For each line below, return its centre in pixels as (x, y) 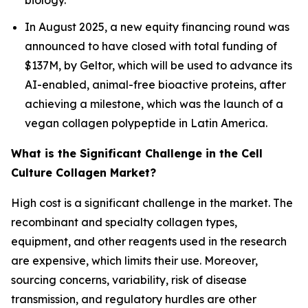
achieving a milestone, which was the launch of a (154, 103)
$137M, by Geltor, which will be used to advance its (158, 65)
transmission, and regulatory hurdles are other (134, 299)
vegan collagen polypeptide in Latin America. (146, 123)
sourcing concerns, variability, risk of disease (129, 279)
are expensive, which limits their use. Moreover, (134, 260)
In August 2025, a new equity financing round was (157, 26)
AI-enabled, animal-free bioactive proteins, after (155, 84)
